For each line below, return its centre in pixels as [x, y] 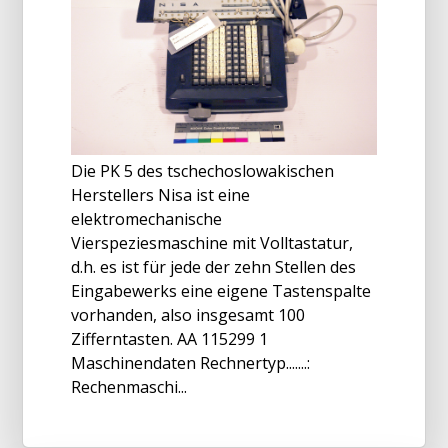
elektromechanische [146, 218]
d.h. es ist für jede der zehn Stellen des [213, 266]
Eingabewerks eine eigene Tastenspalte [221, 290]
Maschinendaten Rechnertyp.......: [190, 362]
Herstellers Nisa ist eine [160, 194]
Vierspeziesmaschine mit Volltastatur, [212, 242]
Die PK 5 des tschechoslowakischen [202, 170]
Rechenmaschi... [129, 386]
